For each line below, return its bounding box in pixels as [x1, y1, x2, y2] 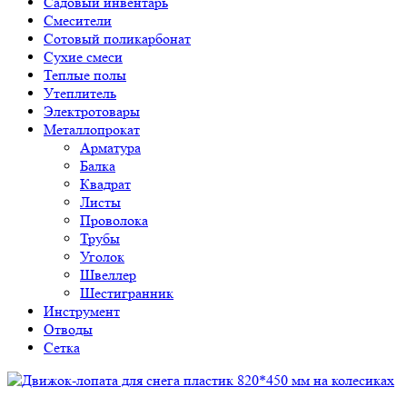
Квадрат [80, 175, 131, 193]
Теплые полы [44, 66, 126, 84]
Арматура [80, 139, 141, 156]
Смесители [44, 12, 112, 29]
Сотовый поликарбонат [44, 30, 191, 47]
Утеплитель [44, 84, 116, 102]
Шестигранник [80, 284, 174, 302]
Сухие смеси [44, 48, 123, 65]
